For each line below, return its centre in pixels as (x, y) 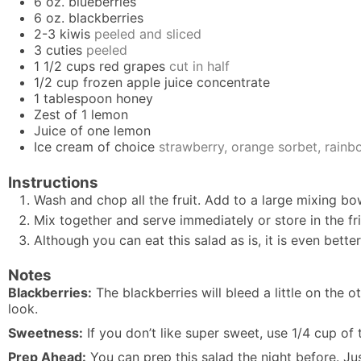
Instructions (53, 182)
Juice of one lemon (92, 131)
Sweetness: (46, 333)
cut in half (199, 66)
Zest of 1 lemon (81, 115)
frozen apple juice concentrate (176, 83)
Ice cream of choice (94, 147)
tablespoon (78, 99)
